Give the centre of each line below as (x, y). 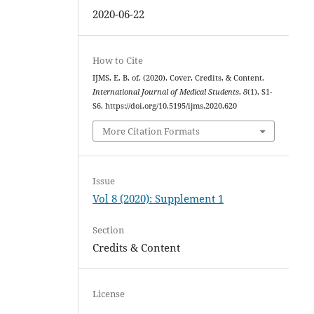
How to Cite (118, 60)
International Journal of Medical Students (166, 92)
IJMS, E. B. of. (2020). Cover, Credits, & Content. (179, 78)
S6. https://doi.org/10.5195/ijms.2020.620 (165, 106)
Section (109, 230)
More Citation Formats (151, 131)
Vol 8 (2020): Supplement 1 (158, 198)
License (109, 293)
